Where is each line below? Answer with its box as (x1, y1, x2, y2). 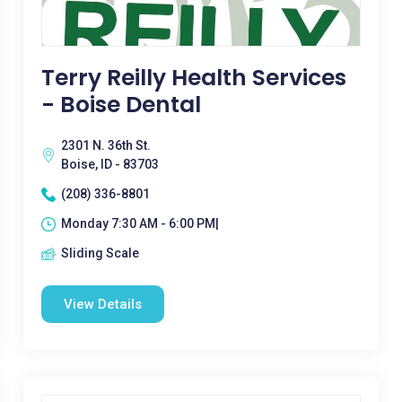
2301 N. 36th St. (60, 138, 151, 153)
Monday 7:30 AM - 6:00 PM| (60, 216, 219, 231)
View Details (63, 296, 142, 312)
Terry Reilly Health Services (40, 62, 346, 93)
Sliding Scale (60, 246, 139, 260)
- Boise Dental (40, 89, 201, 120)
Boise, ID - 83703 (60, 157, 159, 171)
